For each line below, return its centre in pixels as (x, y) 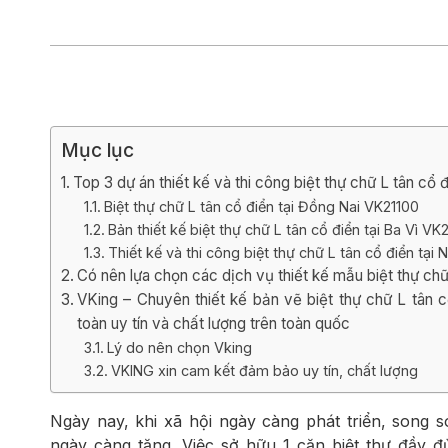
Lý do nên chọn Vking (179, 347)
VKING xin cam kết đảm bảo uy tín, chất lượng (264, 370)
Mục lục (97, 150)
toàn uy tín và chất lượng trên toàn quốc (214, 323)
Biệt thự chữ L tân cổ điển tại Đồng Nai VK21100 (261, 206)
